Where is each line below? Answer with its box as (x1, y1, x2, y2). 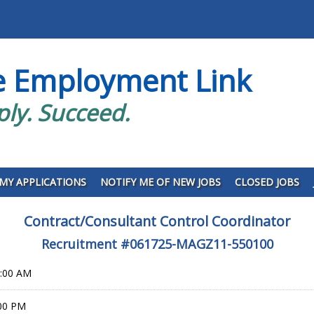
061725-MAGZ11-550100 (129, 235, 273, 253)
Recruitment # (41, 235, 130, 253)
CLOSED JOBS (234, 175, 299, 189)
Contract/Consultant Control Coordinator (24, 211, 290, 231)
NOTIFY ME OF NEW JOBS (100, 175, 221, 189)
